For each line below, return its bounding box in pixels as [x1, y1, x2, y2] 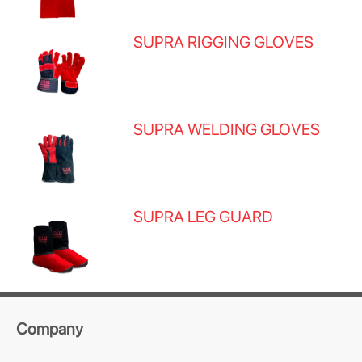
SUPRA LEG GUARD [133, 207, 274, 226]
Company [16, 319, 83, 339]
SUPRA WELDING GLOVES [133, 120, 321, 139]
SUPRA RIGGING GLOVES [133, 32, 314, 52]
